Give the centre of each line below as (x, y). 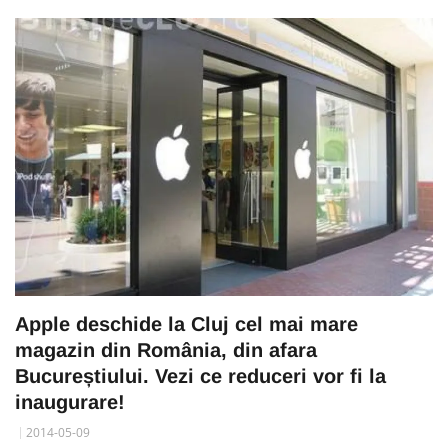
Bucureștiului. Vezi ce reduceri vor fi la (200, 376)
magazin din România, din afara (166, 350)
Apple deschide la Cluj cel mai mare (186, 324)
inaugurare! (70, 402)
